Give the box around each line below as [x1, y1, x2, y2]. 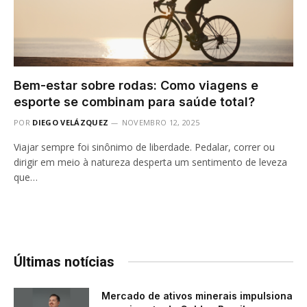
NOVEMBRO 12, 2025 [121, 116, 200, 127]
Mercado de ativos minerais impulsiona [101, 289, 293, 302]
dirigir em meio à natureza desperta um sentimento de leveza [14, 155, 287, 169]
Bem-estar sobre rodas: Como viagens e [14, 77, 258, 93]
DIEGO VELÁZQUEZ [32, 116, 109, 127]
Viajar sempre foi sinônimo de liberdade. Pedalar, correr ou [14, 140, 275, 153]
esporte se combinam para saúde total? [14, 94, 255, 109]
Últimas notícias [14, 253, 114, 270]
